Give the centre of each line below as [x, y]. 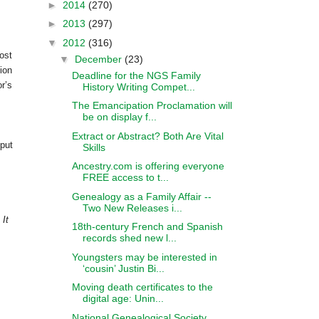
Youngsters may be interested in [144, 257]
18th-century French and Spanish [147, 226]
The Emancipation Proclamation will [152, 105]
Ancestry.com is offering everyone [148, 166]
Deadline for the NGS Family [136, 75]
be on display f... [119, 117]
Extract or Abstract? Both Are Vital [147, 136]
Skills [94, 147]
